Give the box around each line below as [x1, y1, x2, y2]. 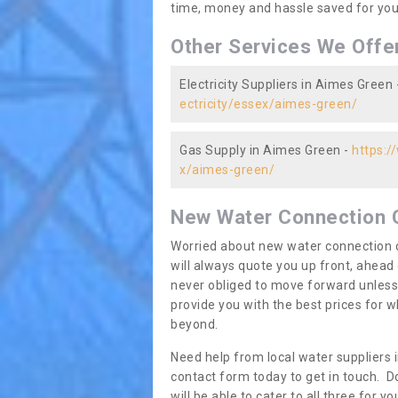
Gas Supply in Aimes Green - [179, 143, 352, 157]
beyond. [171, 317, 219, 331]
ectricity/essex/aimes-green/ [179, 97, 357, 111]
